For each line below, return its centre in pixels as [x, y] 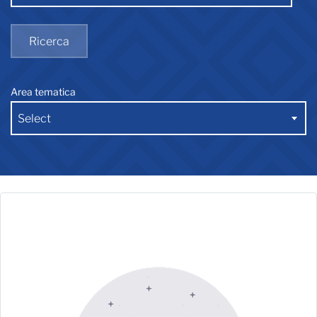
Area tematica [43, 92]
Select [34, 119]
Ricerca [49, 42]
